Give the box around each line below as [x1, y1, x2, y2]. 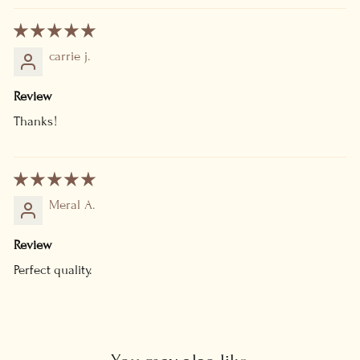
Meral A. [49, 197, 95, 214]
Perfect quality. [14, 262, 92, 279]
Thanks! [14, 113, 57, 130]
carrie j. [49, 48, 90, 65]
